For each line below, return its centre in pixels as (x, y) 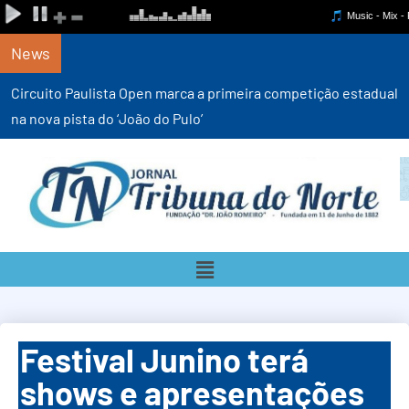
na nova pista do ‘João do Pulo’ (107, 118)
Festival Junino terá (164, 360)
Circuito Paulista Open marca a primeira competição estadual (204, 93)
